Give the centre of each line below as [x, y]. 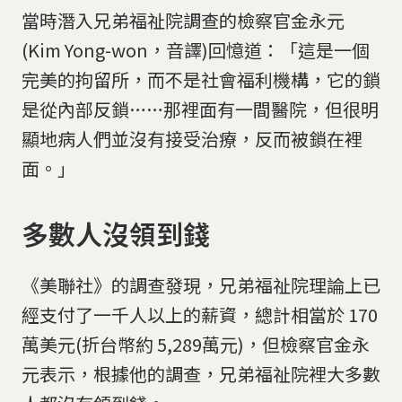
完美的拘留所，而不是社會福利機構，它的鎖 [201, 79]
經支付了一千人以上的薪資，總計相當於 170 [200, 314]
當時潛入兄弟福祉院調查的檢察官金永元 [183, 20]
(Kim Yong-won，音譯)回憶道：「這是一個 [196, 49]
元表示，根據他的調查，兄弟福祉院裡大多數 [201, 373]
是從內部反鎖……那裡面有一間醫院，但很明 [200, 109]
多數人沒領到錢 [116, 234]
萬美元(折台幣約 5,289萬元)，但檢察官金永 [196, 344]
